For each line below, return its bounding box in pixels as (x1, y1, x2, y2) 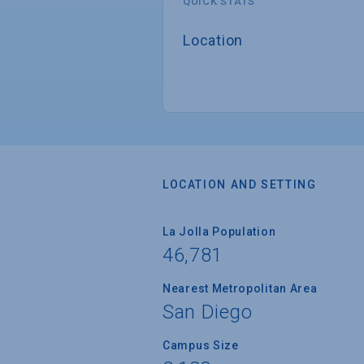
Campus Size (162, 338, 239, 352)
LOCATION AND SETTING (162, 177, 317, 191)
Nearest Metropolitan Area (162, 281, 318, 295)
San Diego (162, 300, 253, 323)
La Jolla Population (162, 224, 276, 238)
